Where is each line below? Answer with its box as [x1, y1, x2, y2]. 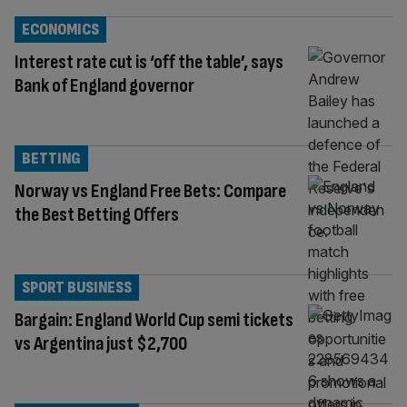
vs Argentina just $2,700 [15, 331, 187, 356]
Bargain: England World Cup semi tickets [15, 307, 293, 333]
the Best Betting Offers [15, 202, 179, 227]
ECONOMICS [22, 19, 99, 39]
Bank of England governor [15, 73, 194, 98]
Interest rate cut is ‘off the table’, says [15, 49, 283, 74]
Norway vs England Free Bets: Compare [15, 178, 286, 203]
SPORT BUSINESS [22, 277, 132, 297]
